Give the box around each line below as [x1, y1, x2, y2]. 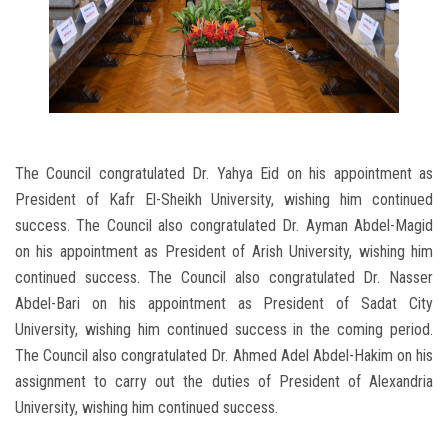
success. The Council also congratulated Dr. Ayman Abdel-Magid [15, 216, 433, 236]
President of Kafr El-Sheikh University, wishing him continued [15, 190, 433, 210]
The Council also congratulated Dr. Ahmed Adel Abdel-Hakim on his [15, 346, 433, 366]
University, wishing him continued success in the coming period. [15, 320, 433, 340]
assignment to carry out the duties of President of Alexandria [15, 372, 433, 392]
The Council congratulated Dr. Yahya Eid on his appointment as [15, 164, 433, 184]
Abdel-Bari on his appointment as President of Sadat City [15, 294, 433, 314]
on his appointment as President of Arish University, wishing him [15, 242, 433, 262]
